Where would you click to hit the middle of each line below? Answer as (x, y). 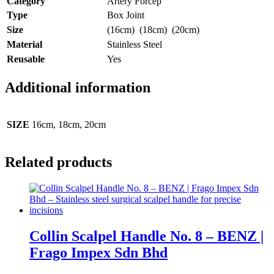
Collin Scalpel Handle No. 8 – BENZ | (146, 236)
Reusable (26, 59)
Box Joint (126, 15)
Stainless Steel (135, 44)
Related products (58, 162)
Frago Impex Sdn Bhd (98, 253)
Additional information (78, 87)
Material (24, 44)
